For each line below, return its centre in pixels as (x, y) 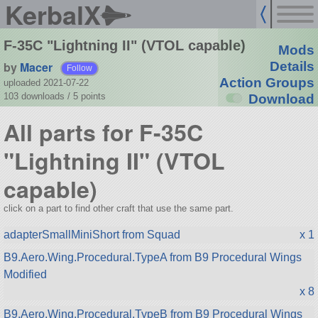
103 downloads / (38, 96)
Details (292, 67)
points (93, 96)
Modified (25, 274)
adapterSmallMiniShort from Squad (92, 234)
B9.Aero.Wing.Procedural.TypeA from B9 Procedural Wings (152, 257)
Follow (80, 68)
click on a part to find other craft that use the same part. (118, 208)
